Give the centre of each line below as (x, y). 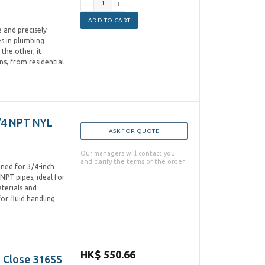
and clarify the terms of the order (132, 161)
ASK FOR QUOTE (134, 131)
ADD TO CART (109, 20)
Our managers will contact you (128, 153)
